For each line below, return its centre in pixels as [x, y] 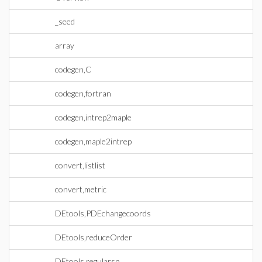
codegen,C [73, 69]
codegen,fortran [83, 93]
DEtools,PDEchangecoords [103, 213]
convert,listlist [80, 165]
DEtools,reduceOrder [94, 237]
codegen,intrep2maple [93, 117]
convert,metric [81, 189]
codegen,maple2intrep [93, 141]
